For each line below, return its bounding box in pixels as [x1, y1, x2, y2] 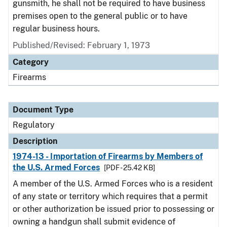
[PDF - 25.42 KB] [104, 164, 156, 172]
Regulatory [13, 120, 55, 130]
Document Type [13, 105, 73, 115]
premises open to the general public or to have [13, 11, 187, 21]
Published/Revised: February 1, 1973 [13, 41, 150, 50]
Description [13, 136, 57, 146]
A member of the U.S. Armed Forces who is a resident [13, 179, 213, 188]
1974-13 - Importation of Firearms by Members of [13, 152, 203, 161]
